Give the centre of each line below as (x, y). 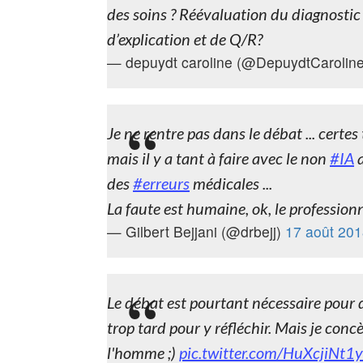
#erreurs (161, 183)
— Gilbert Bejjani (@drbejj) (196, 231)
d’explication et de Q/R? (185, 39)
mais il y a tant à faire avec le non (218, 158)
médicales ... (231, 183)
